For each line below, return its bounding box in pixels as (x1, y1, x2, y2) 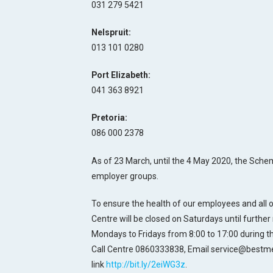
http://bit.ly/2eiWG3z (106, 259, 185, 269)
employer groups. (91, 171, 158, 181)
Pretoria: (91, 113, 127, 123)
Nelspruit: (91, 27, 131, 38)
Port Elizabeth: (91, 70, 151, 80)
